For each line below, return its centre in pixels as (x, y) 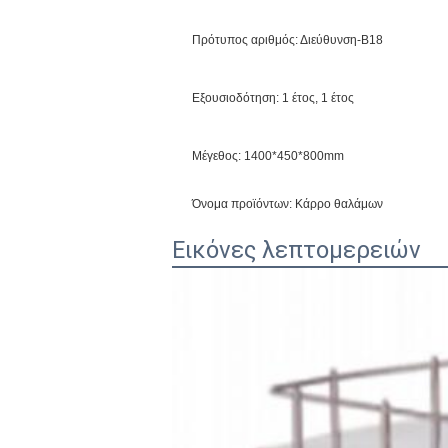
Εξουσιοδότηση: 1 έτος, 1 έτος (273, 98)
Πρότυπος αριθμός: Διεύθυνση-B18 (287, 40)
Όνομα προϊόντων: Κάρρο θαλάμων (287, 204)
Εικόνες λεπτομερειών (296, 250)
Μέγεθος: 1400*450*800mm (268, 156)
